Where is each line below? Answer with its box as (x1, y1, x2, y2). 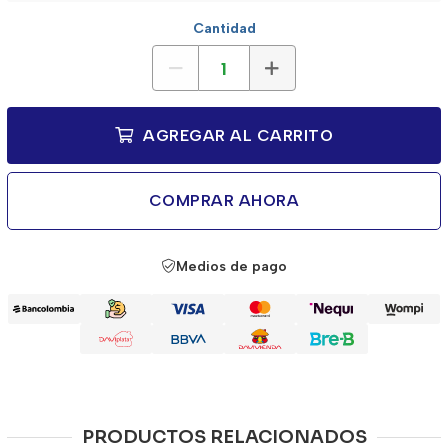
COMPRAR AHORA (148, 191, 300, 210)
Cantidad (192, 20, 256, 37)
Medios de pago (175, 258, 287, 275)
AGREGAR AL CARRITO (138, 126, 333, 145)
